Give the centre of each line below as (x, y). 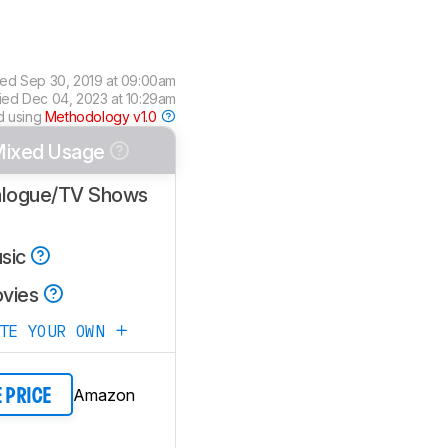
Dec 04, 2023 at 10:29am (99, 98)
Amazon (104, 394)
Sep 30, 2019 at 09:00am (98, 80)
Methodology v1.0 (102, 116)
